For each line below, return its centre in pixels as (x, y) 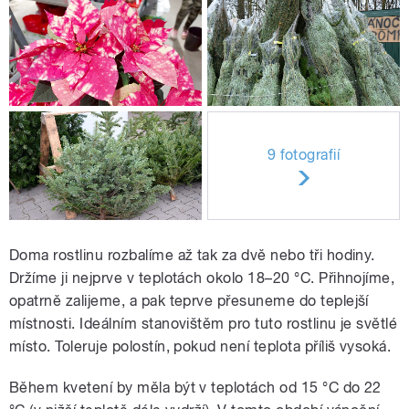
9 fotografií (304, 154)
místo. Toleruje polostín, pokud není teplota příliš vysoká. (200, 347)
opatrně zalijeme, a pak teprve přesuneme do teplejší (189, 301)
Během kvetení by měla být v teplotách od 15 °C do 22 (195, 388)
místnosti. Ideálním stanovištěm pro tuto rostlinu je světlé (204, 324)
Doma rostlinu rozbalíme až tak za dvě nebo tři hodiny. (192, 256)
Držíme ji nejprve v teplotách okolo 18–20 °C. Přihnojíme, (202, 278)
